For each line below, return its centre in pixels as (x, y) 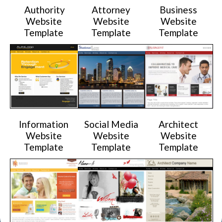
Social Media (111, 124)
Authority (44, 9)
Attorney (111, 9)
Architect (178, 124)
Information (44, 124)
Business (178, 9)
